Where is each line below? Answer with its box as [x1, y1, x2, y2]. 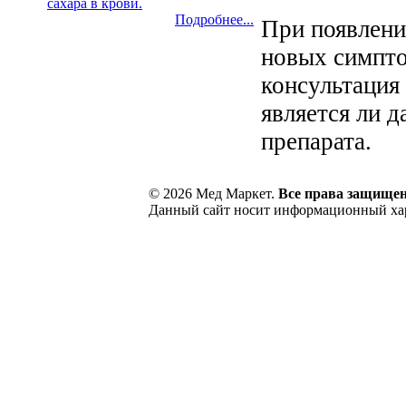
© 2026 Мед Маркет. [148, 186, 278, 201]
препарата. [261, 127, 372, 155]
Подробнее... [175, 12, 254, 27]
